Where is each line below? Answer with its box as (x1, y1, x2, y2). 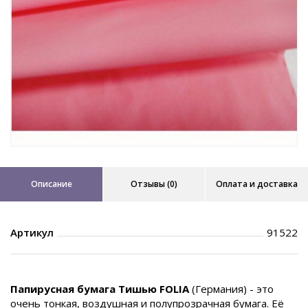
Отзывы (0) (130, 178, 177, 190)
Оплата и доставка (215, 178, 298, 190)
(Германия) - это (192, 282, 274, 296)
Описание (30, 178, 72, 190)
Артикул (10, 225, 54, 239)
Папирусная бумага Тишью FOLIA (10, 282, 192, 296)
